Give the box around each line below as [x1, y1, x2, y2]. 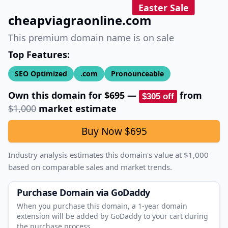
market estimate [39, 102, 117, 115]
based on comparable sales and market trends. [8, 161, 172, 172]
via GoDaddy [96, 186, 150, 198]
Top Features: [8, 48, 70, 61]
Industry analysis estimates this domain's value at [8, 149, 184, 160]
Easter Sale [138, 2, 189, 14]
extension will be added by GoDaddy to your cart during [17, 211, 208, 221]
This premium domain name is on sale [8, 32, 174, 44]
